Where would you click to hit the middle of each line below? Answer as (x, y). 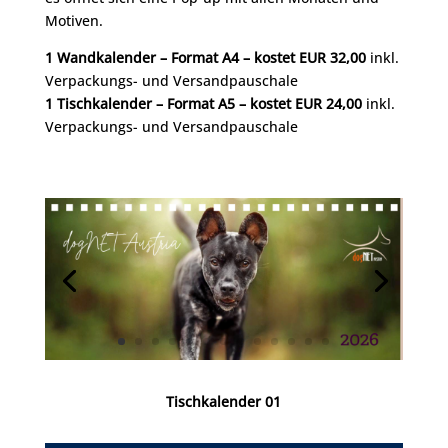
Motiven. (73, 20)
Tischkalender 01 (224, 402)
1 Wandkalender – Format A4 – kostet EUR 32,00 (205, 57)
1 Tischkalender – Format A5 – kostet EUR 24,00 (203, 103)
